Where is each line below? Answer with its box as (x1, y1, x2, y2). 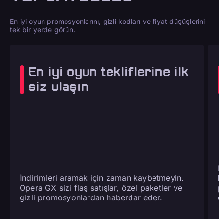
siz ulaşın (28, 80, 88, 94)
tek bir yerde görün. (10, 25, 75, 34)
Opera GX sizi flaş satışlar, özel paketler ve (20, 182, 182, 193)
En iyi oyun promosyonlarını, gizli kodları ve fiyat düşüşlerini (10, 17, 205, 26)
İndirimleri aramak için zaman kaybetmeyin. (20, 173, 184, 183)
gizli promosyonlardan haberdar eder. (20, 192, 163, 202)
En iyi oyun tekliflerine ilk (28, 65, 189, 80)
